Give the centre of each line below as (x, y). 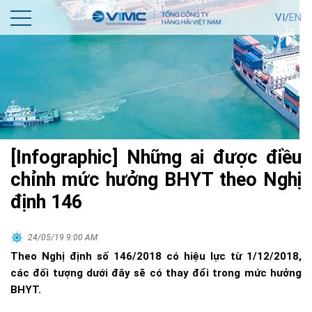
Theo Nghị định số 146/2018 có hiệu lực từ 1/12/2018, (156, 256)
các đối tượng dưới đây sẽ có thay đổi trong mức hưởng (156, 273)
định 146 (46, 202)
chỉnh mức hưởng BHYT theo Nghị (156, 180)
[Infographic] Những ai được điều (156, 157)
